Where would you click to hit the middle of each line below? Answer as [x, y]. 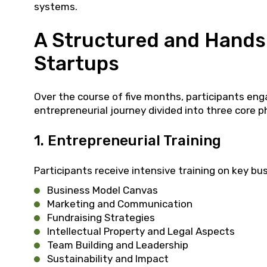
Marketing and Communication [120, 204]
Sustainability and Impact [108, 259]
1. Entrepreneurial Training [128, 141]
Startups [77, 64]
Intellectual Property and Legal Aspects [141, 232]
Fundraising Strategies [101, 218]
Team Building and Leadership [118, 245]
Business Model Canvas [103, 190]
